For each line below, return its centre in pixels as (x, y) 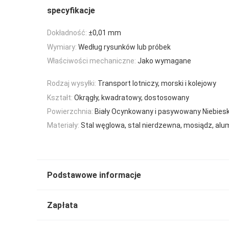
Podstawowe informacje (94, 175)
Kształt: (60, 97)
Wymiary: (62, 47)
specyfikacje (71, 10)
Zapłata (62, 205)
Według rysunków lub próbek (124, 47)
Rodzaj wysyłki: (72, 84)
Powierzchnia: (70, 112)
